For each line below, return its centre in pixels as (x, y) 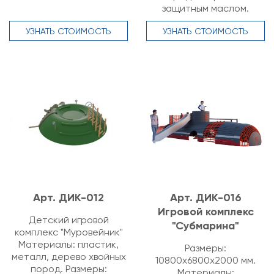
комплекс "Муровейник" (68, 232)
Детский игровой (68, 220)
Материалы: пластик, (68, 244)
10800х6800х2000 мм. (206, 260)
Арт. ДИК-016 (206, 198)
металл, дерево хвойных (68, 257)
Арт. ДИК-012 (68, 198)
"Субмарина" (206, 226)
